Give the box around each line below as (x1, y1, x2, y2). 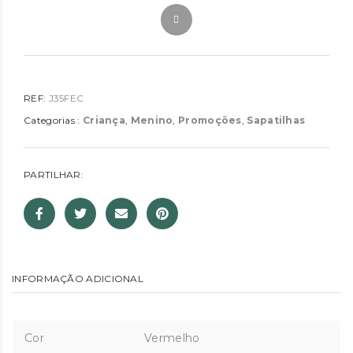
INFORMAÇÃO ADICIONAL (12, 273, 143, 285)
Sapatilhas (247, 114, 306, 127)
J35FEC (48, 92, 84, 105)
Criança (82, 114, 126, 127)
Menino (130, 114, 173, 127)
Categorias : (24, 114, 83, 127)
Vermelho (144, 331, 200, 346)
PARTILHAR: (24, 169, 84, 181)
